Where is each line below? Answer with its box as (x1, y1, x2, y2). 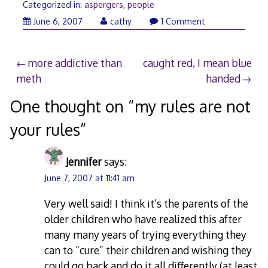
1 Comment (160, 16, 205, 27)
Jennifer (66, 155, 102, 169)
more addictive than (28, 56, 123, 69)
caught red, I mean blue (142, 56, 252, 69)
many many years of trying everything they (44, 227, 247, 241)
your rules (10, 120, 80, 140)
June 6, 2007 (33, 16, 83, 27)
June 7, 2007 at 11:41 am (44, 173, 135, 184)
